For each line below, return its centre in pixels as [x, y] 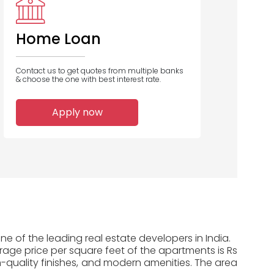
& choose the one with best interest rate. [88, 80]
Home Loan [58, 39]
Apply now [77, 113]
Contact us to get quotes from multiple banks [100, 71]
